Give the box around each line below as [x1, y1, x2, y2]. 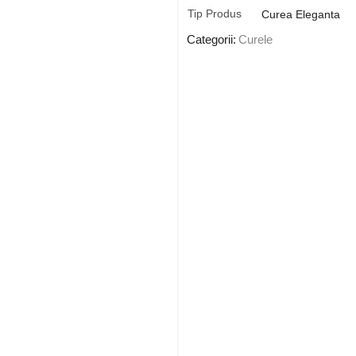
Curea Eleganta [261, 7, 340, 21]
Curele [238, 33, 273, 46]
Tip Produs [187, 6, 242, 20]
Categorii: [187, 33, 237, 46]
